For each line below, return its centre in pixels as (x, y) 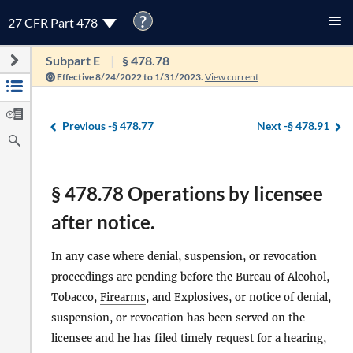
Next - (272, 125)
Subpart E (72, 60)
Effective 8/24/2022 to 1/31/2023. (130, 77)
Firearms (123, 298)
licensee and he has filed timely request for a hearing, (189, 339)
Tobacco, (76, 298)
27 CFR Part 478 (54, 22)
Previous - (87, 125)
